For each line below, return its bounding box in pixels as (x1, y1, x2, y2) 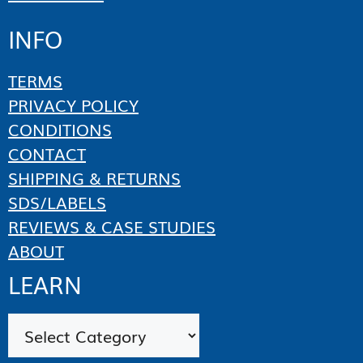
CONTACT (8, 141, 86, 166)
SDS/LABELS (8, 190, 106, 215)
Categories (7, 313, 91, 338)
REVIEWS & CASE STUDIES (8, 214, 216, 239)
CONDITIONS (8, 117, 112, 142)
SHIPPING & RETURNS (8, 165, 181, 190)
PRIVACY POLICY (8, 92, 139, 117)
